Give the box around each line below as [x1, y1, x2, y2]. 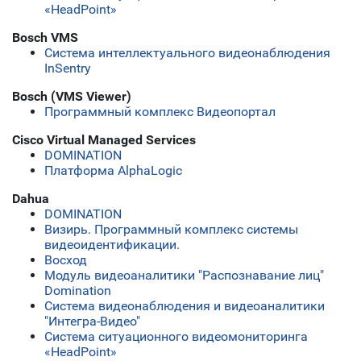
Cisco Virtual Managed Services [12, 132, 196, 148]
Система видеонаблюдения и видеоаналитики [44, 298, 325, 314]
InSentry [44, 60, 91, 77]
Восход [44, 252, 87, 268]
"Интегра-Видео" [44, 313, 140, 330]
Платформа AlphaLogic [44, 163, 182, 179]
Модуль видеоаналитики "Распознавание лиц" [44, 268, 324, 284]
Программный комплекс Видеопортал [44, 104, 276, 120]
